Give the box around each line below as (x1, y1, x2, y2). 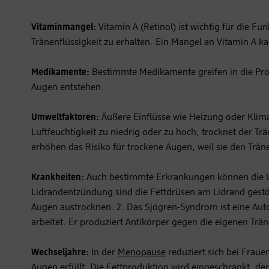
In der (89, 248, 118, 258)
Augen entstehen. (31, 83, 104, 93)
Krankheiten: (31, 173, 84, 183)
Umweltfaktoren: (31, 113, 99, 123)
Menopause (118, 248, 166, 258)
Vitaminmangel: (31, 23, 96, 33)
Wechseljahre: (31, 248, 89, 258)
